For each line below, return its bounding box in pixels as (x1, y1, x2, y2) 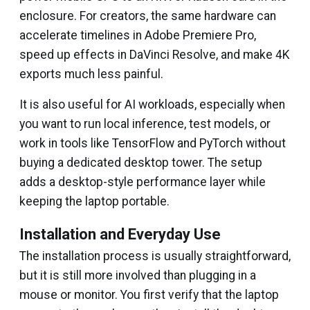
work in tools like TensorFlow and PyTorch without (19, 136, 286, 150)
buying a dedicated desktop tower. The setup (19, 156, 262, 170)
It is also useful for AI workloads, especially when (19, 98, 285, 111)
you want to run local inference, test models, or (19, 117, 271, 131)
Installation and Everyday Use (19, 226, 221, 243)
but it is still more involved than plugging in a (19, 268, 256, 282)
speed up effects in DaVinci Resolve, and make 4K (19, 48, 290, 62)
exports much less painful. (19, 67, 163, 81)
